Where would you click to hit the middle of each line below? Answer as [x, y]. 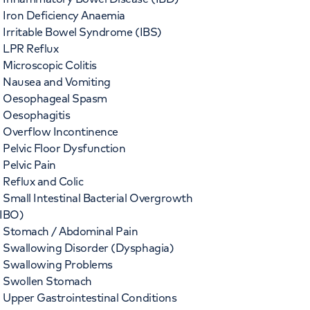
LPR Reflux [31, 48]
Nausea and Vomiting [57, 82]
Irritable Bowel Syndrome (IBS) [82, 32]
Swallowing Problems [58, 264]
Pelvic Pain [29, 165]
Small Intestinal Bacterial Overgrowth [98, 198]
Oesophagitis [37, 115]
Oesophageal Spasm [55, 98]
